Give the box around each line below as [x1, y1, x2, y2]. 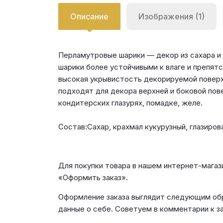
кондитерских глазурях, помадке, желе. [58, 98, 203, 108]
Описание [70, 11, 109, 21]
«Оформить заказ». [58, 173, 128, 182]
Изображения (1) [138, 11, 205, 21]
